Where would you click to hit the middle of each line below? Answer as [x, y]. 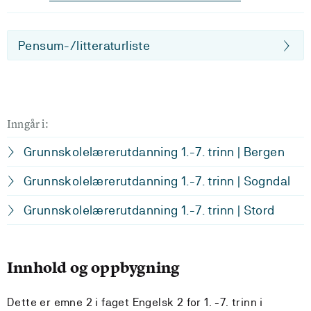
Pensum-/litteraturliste [84, 45]
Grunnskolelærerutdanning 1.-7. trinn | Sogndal [157, 181]
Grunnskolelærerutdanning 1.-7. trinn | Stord [149, 210]
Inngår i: [28, 124]
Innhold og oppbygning [94, 268]
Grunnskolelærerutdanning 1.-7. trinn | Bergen [154, 152]
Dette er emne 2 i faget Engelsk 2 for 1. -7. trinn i [135, 302]
